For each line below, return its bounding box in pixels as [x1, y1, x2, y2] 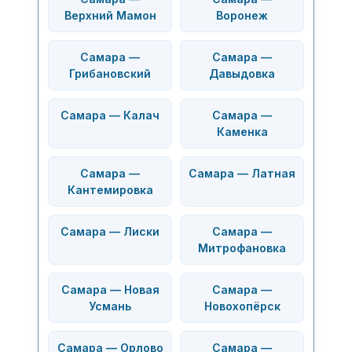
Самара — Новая [60, 283, 159, 296]
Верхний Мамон [64, 9, 156, 22]
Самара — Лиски [60, 225, 159, 238]
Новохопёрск [203, 299, 280, 313]
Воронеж [216, 9, 268, 22]
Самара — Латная [189, 167, 295, 180]
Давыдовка [209, 67, 275, 80]
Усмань [89, 299, 131, 313]
